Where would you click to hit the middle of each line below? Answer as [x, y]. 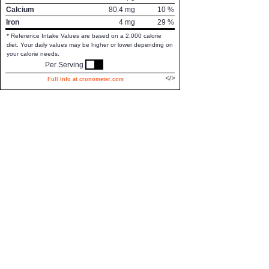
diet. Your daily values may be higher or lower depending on [90, 45]
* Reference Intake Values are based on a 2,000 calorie [84, 36]
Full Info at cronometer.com [86, 79]
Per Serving [64, 65]
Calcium [20, 10]
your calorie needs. [33, 54]
